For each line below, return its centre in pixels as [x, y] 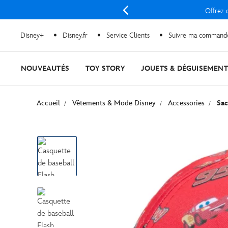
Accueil [48, 103]
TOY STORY [105, 68]
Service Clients [128, 35]
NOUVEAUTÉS [45, 68]
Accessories [186, 103]
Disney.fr [75, 35]
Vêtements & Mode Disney [114, 103]
